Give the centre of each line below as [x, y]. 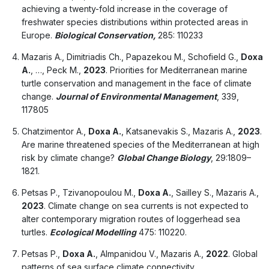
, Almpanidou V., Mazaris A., [150, 253]
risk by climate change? [69, 157]
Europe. [38, 35]
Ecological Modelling [93, 232]
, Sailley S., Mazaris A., [215, 192]
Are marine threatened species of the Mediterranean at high [140, 144]
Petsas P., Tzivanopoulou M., [80, 192]
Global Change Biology [164, 157]
